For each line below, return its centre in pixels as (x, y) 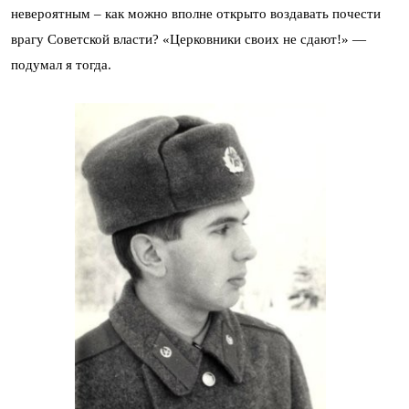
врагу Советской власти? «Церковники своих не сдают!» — (189, 40)
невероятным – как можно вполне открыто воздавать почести (196, 14)
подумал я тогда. (61, 65)
